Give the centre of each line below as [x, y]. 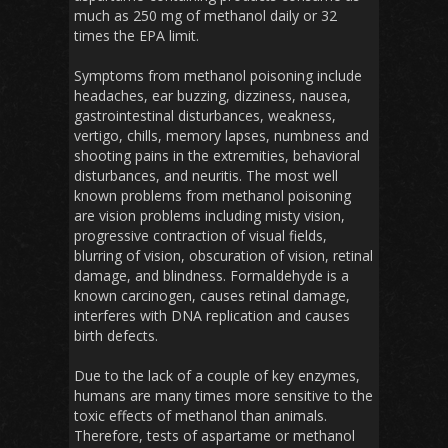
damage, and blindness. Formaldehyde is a [211, 276]
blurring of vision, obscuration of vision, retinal [223, 256]
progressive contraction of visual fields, [200, 236]
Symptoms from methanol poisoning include [218, 76]
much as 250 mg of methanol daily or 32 [205, 16]
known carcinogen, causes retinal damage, [212, 296]
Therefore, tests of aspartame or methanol [214, 436]
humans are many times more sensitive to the [223, 396]
